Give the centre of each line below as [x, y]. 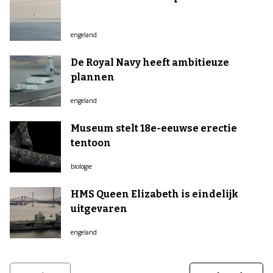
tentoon [91, 143]
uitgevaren [99, 209]
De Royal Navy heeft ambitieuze [150, 62]
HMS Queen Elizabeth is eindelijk [154, 194]
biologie [81, 166]
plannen [93, 77]
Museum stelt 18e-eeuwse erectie [154, 128]
